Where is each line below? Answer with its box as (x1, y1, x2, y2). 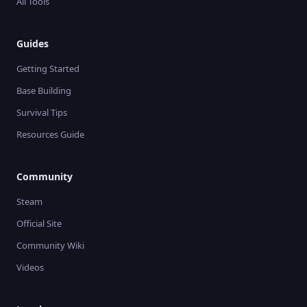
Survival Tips (16, 106, 67, 119)
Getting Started (16, 62, 79, 75)
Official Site (16, 217, 62, 230)
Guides (16, 37, 49, 50)
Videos (16, 261, 44, 273)
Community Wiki (16, 239, 84, 251)
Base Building (16, 84, 71, 97)
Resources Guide (16, 128, 84, 140)
